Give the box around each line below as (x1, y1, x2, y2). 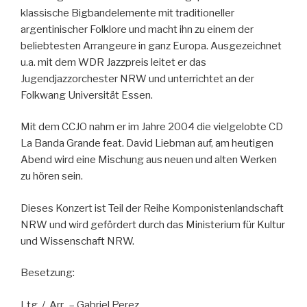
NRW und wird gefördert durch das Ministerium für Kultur (21, 218, 285, 231)
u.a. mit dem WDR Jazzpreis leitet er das (21, 56, 206, 69)
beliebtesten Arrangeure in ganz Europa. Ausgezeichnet (21, 39, 282, 52)
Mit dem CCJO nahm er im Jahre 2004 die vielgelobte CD (21, 121, 283, 134)
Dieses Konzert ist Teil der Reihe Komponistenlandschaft (21, 201, 284, 214)
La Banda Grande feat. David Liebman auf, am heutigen (21, 137, 273, 150)
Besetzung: (21, 267, 75, 280)
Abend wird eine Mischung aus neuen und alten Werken (21, 153, 277, 167)
